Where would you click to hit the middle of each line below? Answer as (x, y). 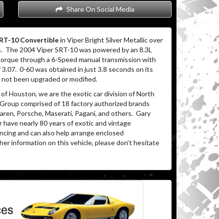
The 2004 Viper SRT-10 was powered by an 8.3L (78, 50)
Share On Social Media (99, 9)
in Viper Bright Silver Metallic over (110, 40)
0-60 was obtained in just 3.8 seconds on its (86, 69)
